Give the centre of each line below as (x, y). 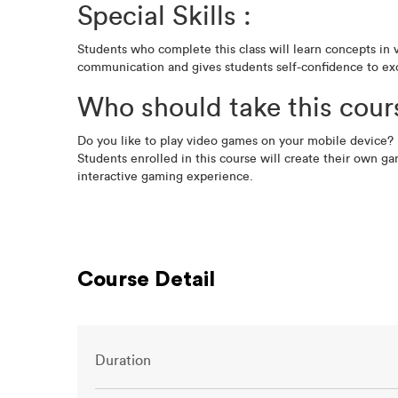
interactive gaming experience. (165, 177)
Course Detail (146, 280)
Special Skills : (164, 17)
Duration (123, 361)
